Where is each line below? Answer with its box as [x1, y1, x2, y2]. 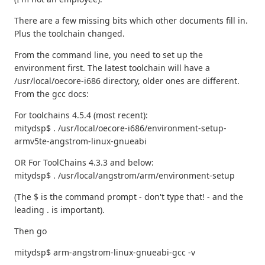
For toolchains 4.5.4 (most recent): [14, 109, 148, 121]
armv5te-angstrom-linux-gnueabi [14, 135, 147, 147]
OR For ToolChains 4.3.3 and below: [14, 157, 154, 169]
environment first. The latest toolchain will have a [14, 62, 210, 74]
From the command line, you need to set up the [14, 49, 203, 61]
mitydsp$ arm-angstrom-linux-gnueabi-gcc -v [14, 247, 195, 258]
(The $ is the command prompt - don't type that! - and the [14, 191, 243, 203]
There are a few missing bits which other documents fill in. [14, 15, 248, 27]
